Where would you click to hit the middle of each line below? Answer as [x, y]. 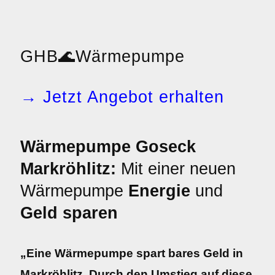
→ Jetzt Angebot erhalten [122, 97]
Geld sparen [69, 213]
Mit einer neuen [176, 169]
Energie [159, 191]
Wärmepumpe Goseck [108, 147]
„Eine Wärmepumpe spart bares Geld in [132, 253]
